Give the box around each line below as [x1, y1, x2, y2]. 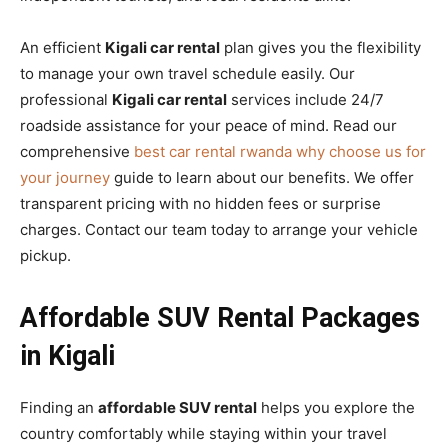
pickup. [20, 245, 71, 265]
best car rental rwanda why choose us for [134, 141, 426, 161]
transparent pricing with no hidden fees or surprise [20, 193, 381, 213]
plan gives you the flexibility [220, 37, 421, 57]
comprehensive [20, 141, 134, 161]
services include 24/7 [227, 89, 384, 109]
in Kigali [20, 339, 115, 372]
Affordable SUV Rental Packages [20, 301, 420, 334]
